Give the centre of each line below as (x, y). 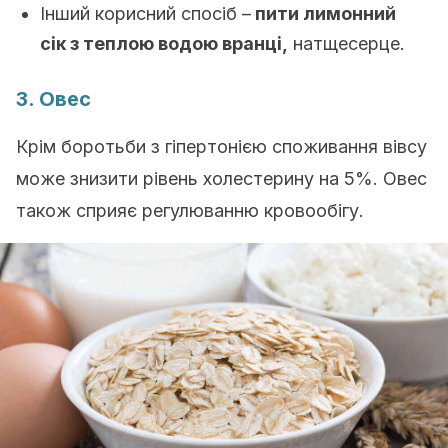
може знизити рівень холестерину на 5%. (199, 178)
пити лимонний (323, 13)
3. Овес (53, 99)
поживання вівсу (354, 146)
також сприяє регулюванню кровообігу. (190, 210)
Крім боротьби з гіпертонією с (149, 146)
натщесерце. (346, 43)
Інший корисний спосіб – (145, 13)
